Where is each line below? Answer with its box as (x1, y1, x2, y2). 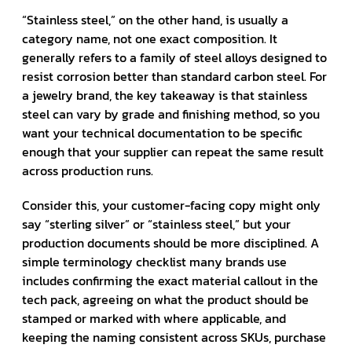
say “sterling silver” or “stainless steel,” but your (22, 214, 291, 233)
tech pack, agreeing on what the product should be (22, 289, 309, 309)
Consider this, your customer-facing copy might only (22, 195, 321, 214)
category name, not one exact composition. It (22, 28, 277, 48)
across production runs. (22, 160, 153, 180)
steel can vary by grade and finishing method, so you (22, 104, 320, 123)
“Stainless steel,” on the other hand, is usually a (22, 9, 288, 29)
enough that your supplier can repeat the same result (22, 141, 324, 161)
